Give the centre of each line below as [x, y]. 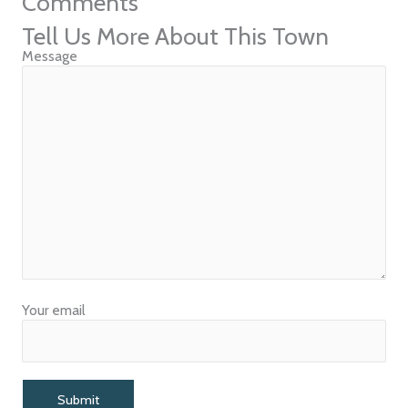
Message [49, 56]
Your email [53, 311]
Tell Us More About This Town [175, 36]
